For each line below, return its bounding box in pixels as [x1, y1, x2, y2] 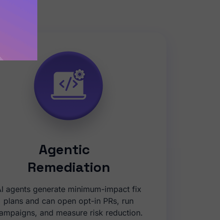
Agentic [39, 140, 99, 159]
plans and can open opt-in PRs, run [3, 196, 134, 206]
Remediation [27, 158, 110, 176]
